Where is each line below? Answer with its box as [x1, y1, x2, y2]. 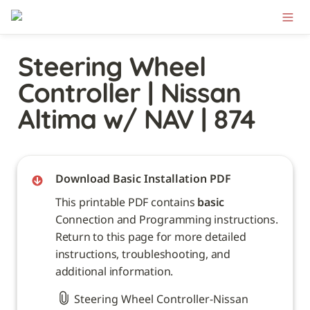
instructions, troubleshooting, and [55, 246, 230, 262]
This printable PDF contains [55, 194, 198, 210]
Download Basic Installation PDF [55, 170, 231, 186]
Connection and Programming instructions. [55, 211, 278, 227]
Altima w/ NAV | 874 [18, 102, 255, 136]
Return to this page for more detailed [55, 228, 246, 244]
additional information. [55, 263, 176, 279]
